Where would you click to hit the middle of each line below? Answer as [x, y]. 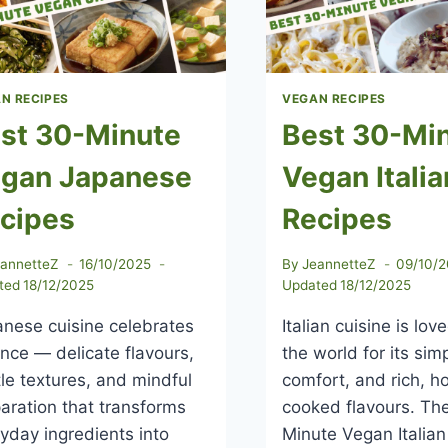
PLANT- [78, 22]
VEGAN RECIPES [334, 99]
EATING [77, 64]
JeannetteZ [339, 263]
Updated [310, 284]
